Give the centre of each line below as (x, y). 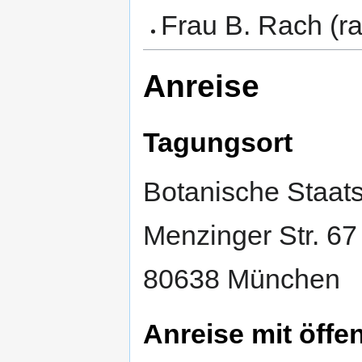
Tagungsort (218, 143)
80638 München (242, 279)
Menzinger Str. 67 (250, 236)
